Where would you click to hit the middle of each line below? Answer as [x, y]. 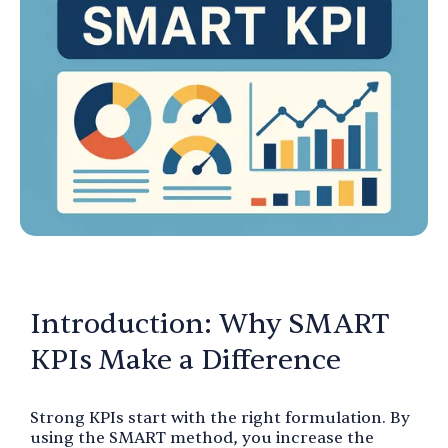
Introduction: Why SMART [209, 323]
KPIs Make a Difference [185, 359]
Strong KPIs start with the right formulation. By [220, 417]
